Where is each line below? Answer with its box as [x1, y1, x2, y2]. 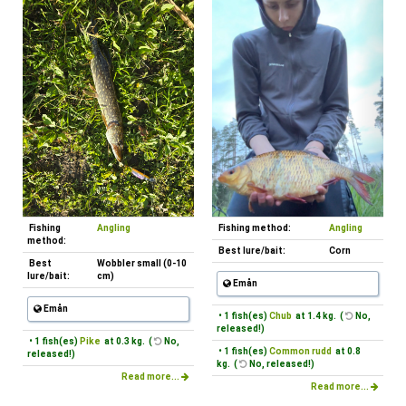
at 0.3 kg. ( [101, 335, 154, 346]
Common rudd [269, 345, 332, 356]
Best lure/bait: [217, 245, 285, 256]
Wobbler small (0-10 [97, 257, 187, 268]
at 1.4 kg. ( [292, 310, 345, 321]
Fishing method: [217, 222, 291, 233]
